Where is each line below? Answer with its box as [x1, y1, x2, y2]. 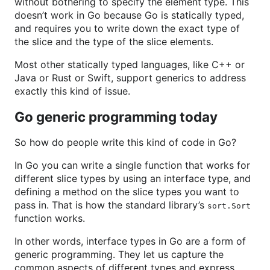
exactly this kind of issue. [14, 85, 130, 97]
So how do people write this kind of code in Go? [14, 136, 236, 148]
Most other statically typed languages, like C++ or [14, 58, 245, 71]
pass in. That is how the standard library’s [14, 199, 207, 211]
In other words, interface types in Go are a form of [14, 235, 246, 247]
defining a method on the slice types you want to [14, 186, 239, 198]
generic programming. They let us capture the [14, 248, 224, 260]
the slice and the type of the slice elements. [14, 36, 213, 48]
